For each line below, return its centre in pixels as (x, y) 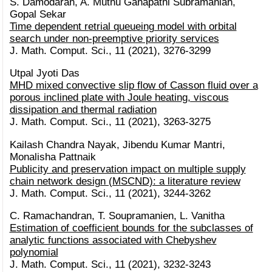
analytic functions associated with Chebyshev (113, 240)
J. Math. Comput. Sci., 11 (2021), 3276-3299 (110, 51)
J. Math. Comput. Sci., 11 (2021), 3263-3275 (110, 122)
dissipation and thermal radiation (83, 110)
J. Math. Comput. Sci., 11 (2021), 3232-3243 (110, 265)
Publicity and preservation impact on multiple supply (127, 169)
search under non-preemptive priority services (114, 39)
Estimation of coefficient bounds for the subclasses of (131, 228)
